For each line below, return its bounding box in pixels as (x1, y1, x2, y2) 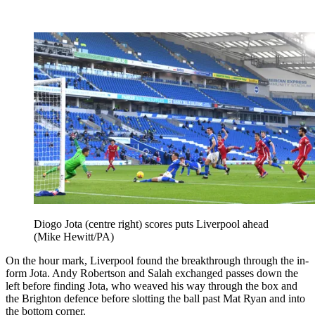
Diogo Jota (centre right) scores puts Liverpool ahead (34, 217, 269, 230)
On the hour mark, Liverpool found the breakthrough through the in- (6, 254, 309, 266)
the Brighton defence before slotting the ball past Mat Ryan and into (6, 292, 305, 304)
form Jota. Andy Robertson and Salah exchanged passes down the (6, 266, 298, 279)
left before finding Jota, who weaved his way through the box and (6, 279, 297, 292)
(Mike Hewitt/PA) (34, 230, 114, 243)
